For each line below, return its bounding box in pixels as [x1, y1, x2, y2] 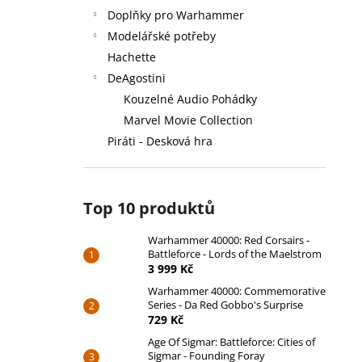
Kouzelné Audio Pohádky [124, 91, 257, 107]
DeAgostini [107, 70, 166, 86]
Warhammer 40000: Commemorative [148, 284, 326, 298]
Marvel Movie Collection [124, 112, 253, 128]
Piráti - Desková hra [107, 133, 213, 149]
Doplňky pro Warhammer [107, 7, 244, 23]
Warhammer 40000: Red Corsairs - [148, 233, 309, 247]
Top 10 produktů [83, 197, 215, 219]
